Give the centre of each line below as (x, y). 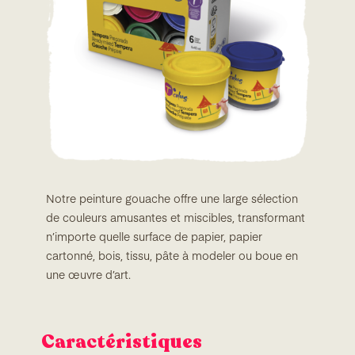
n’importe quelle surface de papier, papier (154, 237)
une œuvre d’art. (88, 275)
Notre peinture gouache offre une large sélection (172, 199)
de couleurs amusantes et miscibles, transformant (176, 218)
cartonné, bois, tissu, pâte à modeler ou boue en (172, 256)
